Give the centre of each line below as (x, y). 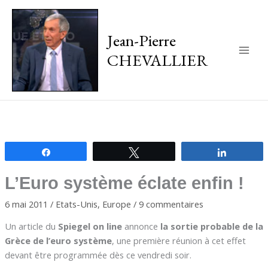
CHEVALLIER (157, 60)
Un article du (31, 226)
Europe (116, 204)
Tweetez (162, 152)
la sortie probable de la (210, 226)
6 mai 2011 (27, 204)
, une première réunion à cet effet (179, 241)
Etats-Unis (76, 204)
